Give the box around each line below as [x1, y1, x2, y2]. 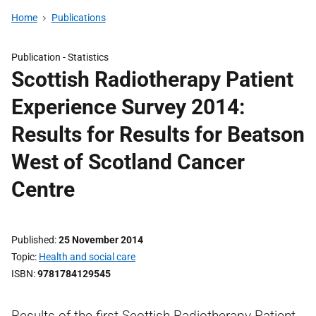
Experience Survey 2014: [11, 95, 245, 119]
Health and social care [39, 251, 135, 262]
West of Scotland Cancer [11, 150, 245, 174]
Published [11, 234, 54, 245]
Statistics [68, 51, 109, 63]
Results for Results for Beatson [11, 122, 305, 147]
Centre [11, 177, 75, 202]
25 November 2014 [59, 234, 143, 245]
